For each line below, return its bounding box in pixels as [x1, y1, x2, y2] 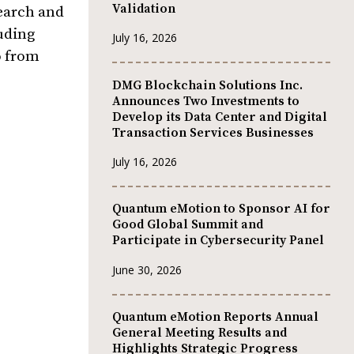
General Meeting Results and [112, 325, 287, 341]
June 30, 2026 [112, 262, 182, 277]
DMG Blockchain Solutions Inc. [112, 77, 303, 93]
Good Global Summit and [112, 217, 263, 233]
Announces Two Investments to [112, 92, 299, 109]
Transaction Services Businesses [112, 124, 314, 141]
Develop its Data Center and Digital [112, 108, 327, 125]
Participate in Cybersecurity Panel [112, 232, 324, 249]
